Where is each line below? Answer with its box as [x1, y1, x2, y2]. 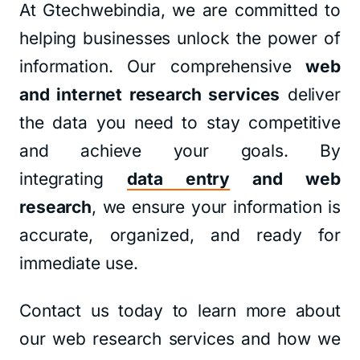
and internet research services [19, 84, 280, 104]
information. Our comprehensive [19, 56, 306, 76]
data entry [127, 169, 231, 189]
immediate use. [19, 253, 138, 273]
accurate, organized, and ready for [19, 225, 341, 245]
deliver [280, 84, 341, 104]
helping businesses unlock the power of [19, 28, 341, 48]
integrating [19, 169, 128, 189]
